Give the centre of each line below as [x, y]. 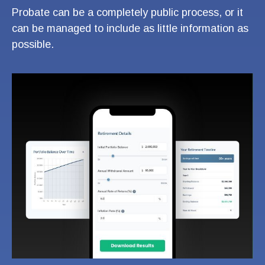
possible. [33, 45]
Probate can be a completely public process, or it [127, 13]
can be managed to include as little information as [130, 29]
